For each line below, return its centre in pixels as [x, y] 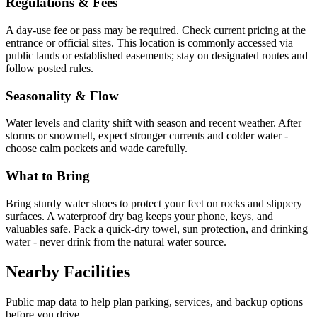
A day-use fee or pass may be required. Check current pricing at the [156, 30]
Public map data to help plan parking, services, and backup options [154, 301]
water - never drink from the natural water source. [116, 241]
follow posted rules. [50, 68]
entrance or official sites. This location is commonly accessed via [149, 42]
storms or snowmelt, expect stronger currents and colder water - [147, 136]
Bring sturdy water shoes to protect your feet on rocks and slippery [154, 203]
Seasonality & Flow [62, 96]
